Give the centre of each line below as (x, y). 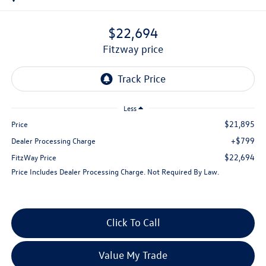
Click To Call (133, 222)
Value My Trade (133, 255)
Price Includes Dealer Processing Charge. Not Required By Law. (115, 171)
